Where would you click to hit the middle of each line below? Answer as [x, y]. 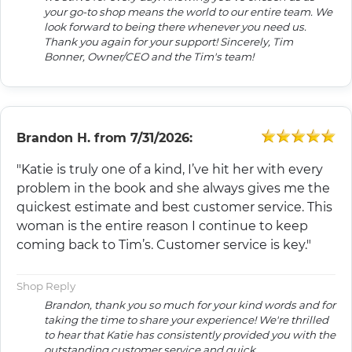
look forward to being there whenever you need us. [175, 27]
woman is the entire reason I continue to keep [162, 226]
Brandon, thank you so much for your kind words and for [190, 305]
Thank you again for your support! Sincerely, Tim [132, 42]
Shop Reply [46, 286]
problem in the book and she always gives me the [173, 189]
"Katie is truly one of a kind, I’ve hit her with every [170, 170]
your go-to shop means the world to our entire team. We [188, 12]
